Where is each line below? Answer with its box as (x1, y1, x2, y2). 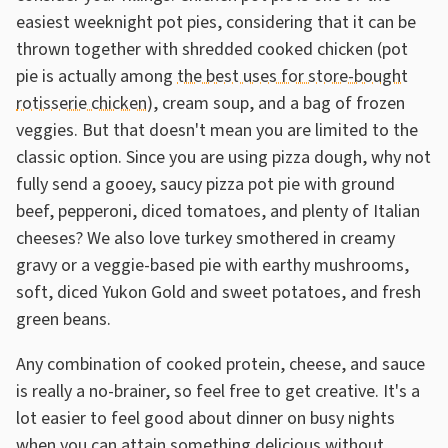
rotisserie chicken (16, 91, 147, 117)
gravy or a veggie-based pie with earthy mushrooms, (16, 253, 409, 279)
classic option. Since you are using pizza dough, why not (16, 145, 431, 171)
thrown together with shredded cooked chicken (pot (16, 37, 408, 63)
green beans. (16, 307, 111, 333)
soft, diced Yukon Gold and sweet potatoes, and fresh (16, 280, 421, 306)
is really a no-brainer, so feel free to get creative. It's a (16, 379, 420, 405)
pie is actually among (16, 64, 177, 90)
